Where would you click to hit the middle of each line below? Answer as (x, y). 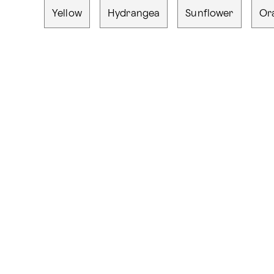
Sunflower (209, 14)
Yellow (67, 14)
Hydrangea (134, 14)
